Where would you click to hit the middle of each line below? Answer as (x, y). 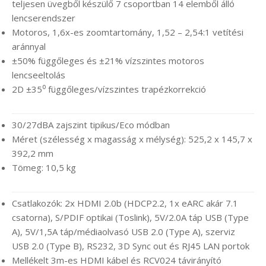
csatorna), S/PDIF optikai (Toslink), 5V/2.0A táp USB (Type (130, 217)
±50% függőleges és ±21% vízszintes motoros (108, 60)
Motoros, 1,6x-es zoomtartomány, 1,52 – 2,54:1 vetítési (128, 32)
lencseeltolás (39, 75)
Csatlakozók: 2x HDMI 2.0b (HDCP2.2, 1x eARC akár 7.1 (125, 203)
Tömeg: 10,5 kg (44, 167)
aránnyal (29, 46)
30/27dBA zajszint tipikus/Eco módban (91, 124)
